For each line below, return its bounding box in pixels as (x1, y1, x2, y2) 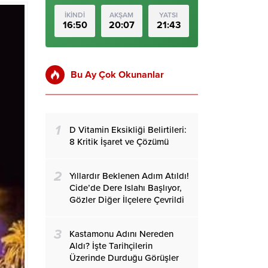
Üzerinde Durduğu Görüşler (69, 252, 179, 263)
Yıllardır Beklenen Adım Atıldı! (69, 170, 189, 181)
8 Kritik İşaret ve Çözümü (69, 136, 169, 147)
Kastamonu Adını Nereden (69, 229, 173, 239)
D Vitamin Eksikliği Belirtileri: (69, 124, 187, 135)
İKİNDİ (65, 11, 86, 19)
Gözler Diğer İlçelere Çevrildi (69, 194, 184, 205)
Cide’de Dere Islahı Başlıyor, (69, 182, 182, 193)
